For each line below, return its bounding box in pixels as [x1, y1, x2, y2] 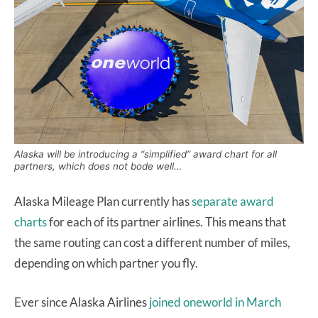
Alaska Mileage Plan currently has [14, 193, 192, 209]
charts [14, 214, 47, 229]
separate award [192, 193, 274, 209]
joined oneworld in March [149, 294, 281, 309]
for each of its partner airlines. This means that [47, 214, 286, 229]
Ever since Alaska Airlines [14, 294, 149, 309]
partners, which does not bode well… [14, 160, 182, 172]
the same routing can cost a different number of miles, [14, 234, 290, 250]
